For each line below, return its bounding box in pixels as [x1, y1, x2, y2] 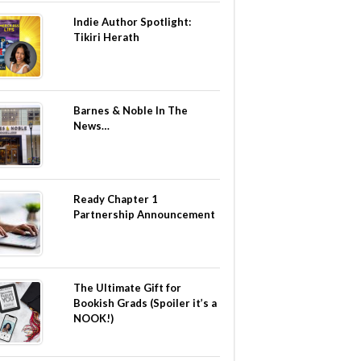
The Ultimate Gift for [73, 281, 181, 294]
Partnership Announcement [73, 208, 215, 221]
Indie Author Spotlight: [73, 15, 191, 28]
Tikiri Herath [73, 31, 139, 44]
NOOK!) [73, 312, 114, 325]
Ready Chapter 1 [73, 193, 158, 205]
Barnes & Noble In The [73, 104, 188, 117]
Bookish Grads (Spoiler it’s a [73, 297, 217, 309]
